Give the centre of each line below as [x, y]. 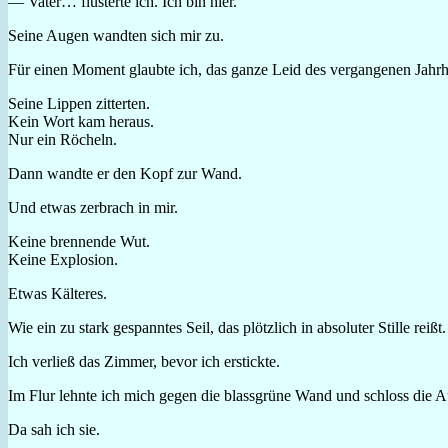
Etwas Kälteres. [57, 293]
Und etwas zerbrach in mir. [93, 207]
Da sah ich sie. [54, 429]
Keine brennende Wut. [79, 241]
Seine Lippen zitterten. [79, 103]
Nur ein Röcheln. [62, 139]
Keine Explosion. [63, 259]
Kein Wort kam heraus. [81, 121]
